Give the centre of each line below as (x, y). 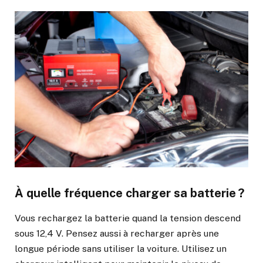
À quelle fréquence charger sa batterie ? (130, 193)
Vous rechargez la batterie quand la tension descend (128, 218)
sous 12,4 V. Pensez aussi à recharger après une (117, 233)
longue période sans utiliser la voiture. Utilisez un (121, 249)
